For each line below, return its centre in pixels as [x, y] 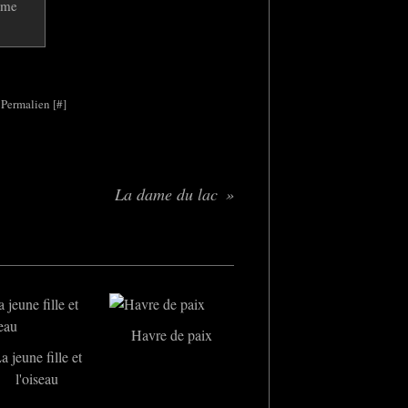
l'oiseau [37, 378]
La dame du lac [166, 194]
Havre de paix [171, 335]
